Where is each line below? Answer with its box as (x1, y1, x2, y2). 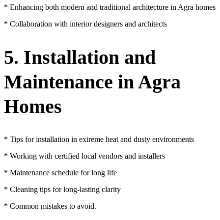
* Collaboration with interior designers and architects (4, 20, 167, 28)
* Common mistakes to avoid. (4, 201, 96, 210)
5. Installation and (4, 46, 156, 68)
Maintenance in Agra (4, 70, 181, 93)
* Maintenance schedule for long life (4, 168, 117, 177)
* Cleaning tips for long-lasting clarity (4, 185, 121, 193)
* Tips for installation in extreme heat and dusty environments (4, 135, 194, 143)
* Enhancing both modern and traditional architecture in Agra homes (4, 3, 216, 12)
